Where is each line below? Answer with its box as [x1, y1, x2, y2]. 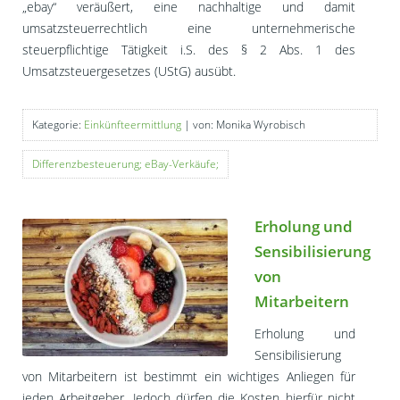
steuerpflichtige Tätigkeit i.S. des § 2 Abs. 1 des [22, 41, 355, 59]
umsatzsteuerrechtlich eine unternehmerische [22, 20, 355, 37]
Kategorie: [32, 117, 84, 133]
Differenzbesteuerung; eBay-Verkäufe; [32, 156, 219, 172]
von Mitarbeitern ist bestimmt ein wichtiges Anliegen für [22, 368, 355, 386]
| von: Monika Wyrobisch [181, 117, 305, 133]
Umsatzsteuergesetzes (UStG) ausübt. [22, 62, 236, 80]
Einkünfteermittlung [84, 117, 181, 133]
